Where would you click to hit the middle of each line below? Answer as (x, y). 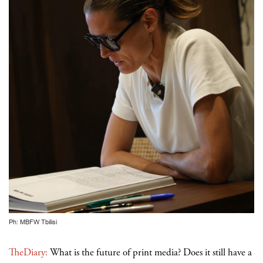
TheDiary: (29, 253)
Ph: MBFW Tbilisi (33, 222)
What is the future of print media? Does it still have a (151, 253)
